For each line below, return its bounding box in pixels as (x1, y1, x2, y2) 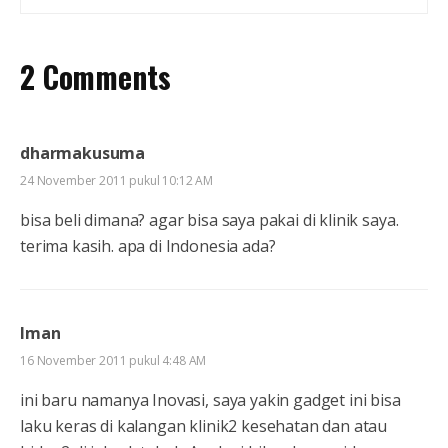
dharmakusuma (20, 141, 146, 164)
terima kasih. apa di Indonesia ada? (20, 234, 276, 257)
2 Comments (20, 53, 171, 99)
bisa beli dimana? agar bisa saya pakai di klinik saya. (20, 208, 399, 231)
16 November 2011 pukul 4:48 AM (20, 351, 207, 369)
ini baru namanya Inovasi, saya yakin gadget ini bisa (20, 388, 401, 411)
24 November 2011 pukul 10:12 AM (20, 171, 214, 189)
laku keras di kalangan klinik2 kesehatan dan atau (20, 414, 388, 437)
